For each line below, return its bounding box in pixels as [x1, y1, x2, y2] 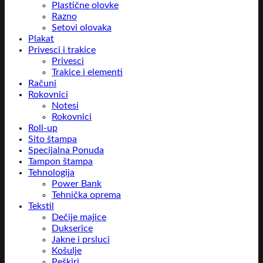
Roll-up [28, 123, 58, 133]
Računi [28, 79, 56, 88]
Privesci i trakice [28, 45, 96, 55]
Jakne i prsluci [52, 235, 110, 244]
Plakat [28, 34, 54, 43]
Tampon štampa [28, 157, 93, 166]
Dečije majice [52, 213, 106, 222]
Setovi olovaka [52, 23, 112, 32]
